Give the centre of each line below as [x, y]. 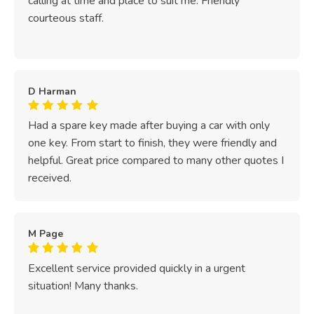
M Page [46, 234]
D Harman [52, 91]
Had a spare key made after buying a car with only [149, 126]
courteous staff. [66, 19]
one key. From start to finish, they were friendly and [152, 143]
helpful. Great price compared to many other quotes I [156, 161]
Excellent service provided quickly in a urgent [137, 268]
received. [50, 178]
